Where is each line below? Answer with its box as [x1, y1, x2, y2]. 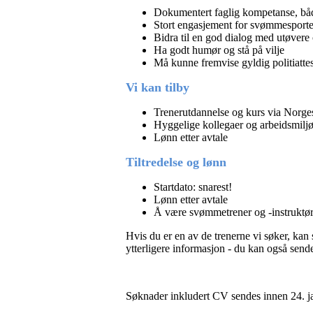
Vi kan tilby [126, 80, 189, 95]
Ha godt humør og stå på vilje [154, 44, 284, 57]
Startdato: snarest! [154, 181, 232, 194]
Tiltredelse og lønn [126, 155, 226, 170]
